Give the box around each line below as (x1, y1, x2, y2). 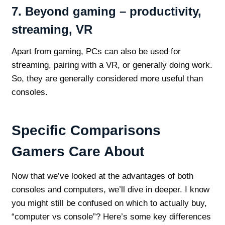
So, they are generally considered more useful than (11, 74, 203, 84)
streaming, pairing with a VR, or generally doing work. (11, 60, 212, 70)
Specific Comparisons (11, 123, 161, 139)
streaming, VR (11, 23, 92, 37)
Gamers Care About (11, 144, 144, 160)
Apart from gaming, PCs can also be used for (11, 47, 181, 57)
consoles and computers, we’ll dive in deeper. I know (11, 185, 209, 195)
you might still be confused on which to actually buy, (11, 198, 207, 208)
